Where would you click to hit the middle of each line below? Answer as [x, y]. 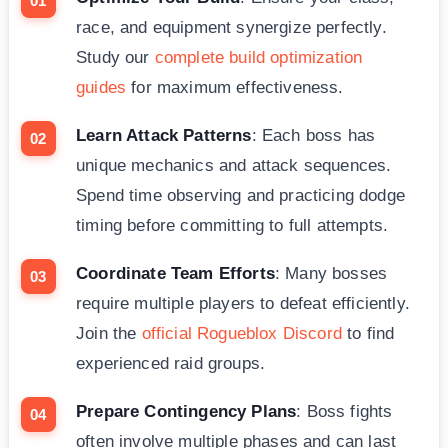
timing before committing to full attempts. [232, 226]
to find [368, 334]
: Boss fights [344, 412]
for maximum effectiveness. [235, 88]
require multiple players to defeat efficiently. [243, 304]
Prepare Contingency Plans [186, 412]
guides [101, 88]
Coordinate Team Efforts [175, 274]
